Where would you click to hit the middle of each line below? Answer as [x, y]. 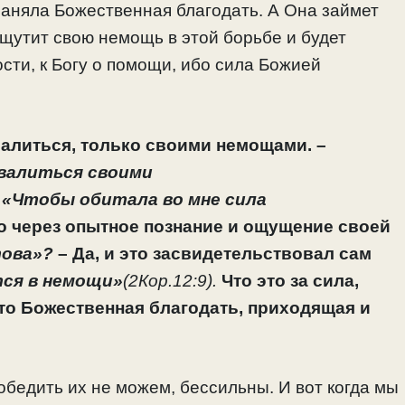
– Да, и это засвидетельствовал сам [212, 253]
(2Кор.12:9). [170, 280]
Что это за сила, [288, 280]
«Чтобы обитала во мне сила [134, 199]
